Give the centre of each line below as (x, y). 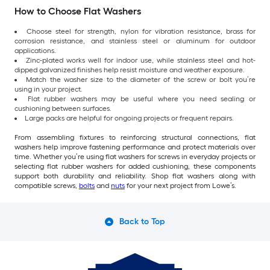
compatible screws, (47, 185)
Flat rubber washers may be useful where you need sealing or (142, 99)
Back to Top (142, 221)
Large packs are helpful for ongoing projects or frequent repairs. (129, 118)
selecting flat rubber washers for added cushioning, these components (135, 166)
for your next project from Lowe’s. (181, 185)
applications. (35, 50)
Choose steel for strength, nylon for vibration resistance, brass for (141, 31)
